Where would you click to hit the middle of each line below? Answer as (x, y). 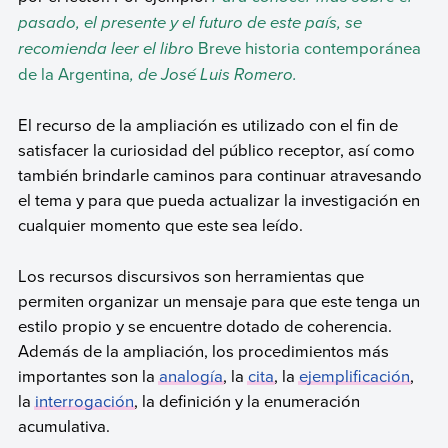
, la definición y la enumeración (246, 400)
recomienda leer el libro (107, 48)
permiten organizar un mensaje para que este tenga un (218, 300)
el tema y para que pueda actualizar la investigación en (218, 200)
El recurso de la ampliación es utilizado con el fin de (207, 125)
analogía (190, 375)
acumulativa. (63, 425)
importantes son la (88, 375)
